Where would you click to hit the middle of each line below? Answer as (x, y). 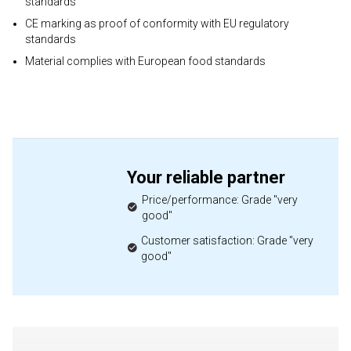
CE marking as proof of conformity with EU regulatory (157, 24)
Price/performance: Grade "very (219, 200)
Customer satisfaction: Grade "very (227, 241)
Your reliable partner (206, 177)
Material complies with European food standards (145, 61)
